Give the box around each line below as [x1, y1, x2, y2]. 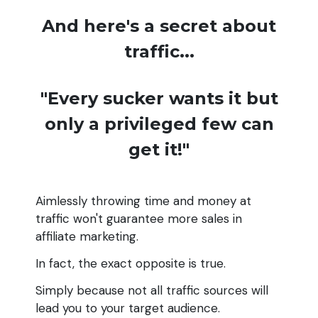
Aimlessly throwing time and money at [35, 193, 251, 209]
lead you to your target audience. [35, 300, 220, 316]
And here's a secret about [42, 15, 276, 36]
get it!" [128, 138, 190, 160]
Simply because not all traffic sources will [35, 282, 268, 298]
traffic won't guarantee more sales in [35, 211, 242, 227]
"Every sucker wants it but [40, 87, 278, 109]
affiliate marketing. [35, 229, 138, 245]
